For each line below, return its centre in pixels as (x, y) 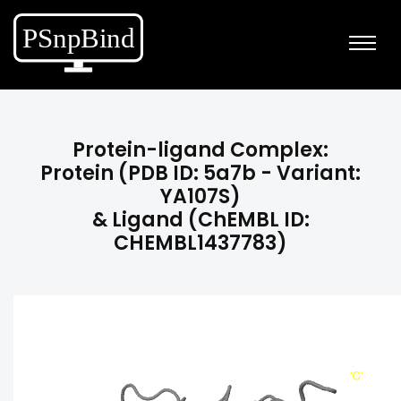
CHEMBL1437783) (200, 243)
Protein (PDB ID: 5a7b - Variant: (200, 173)
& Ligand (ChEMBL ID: (200, 220)
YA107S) (200, 196)
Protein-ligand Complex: (200, 150)
